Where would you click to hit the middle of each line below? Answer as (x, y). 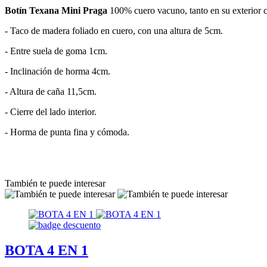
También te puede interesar (55, 183)
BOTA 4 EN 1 (46, 250)
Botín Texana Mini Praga (56, 10)
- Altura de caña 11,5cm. (51, 91)
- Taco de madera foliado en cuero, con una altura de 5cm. (114, 30)
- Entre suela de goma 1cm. (56, 51)
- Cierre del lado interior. (51, 111)
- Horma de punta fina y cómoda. (67, 132)
